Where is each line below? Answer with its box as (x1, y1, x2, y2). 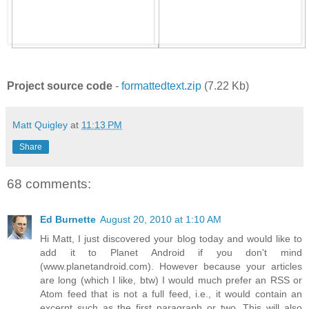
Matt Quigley (12, 119, 68, 130)
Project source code (7, 79, 112, 92)
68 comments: (7, 176, 91, 191)
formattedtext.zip (121, 79, 201, 92)
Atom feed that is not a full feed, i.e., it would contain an (40, 288, 302, 300)
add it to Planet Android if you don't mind (40, 247, 302, 259)
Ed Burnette (40, 214, 96, 226)
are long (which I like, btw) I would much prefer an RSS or (40, 275, 302, 286)
